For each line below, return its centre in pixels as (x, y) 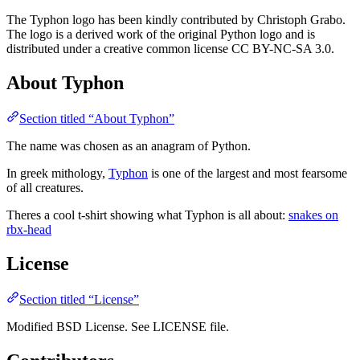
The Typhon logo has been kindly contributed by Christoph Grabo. (176, 20)
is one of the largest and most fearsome (247, 173)
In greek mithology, (57, 173)
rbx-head (29, 229)
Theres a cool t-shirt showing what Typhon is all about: (147, 215)
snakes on (313, 215)
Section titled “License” (79, 299)
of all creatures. (45, 187)
